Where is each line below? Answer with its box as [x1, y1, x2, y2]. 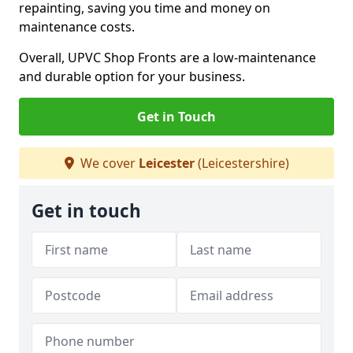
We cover [76, 154, 139, 172]
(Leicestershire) [194, 154, 289, 172]
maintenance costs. [19, 18, 135, 35]
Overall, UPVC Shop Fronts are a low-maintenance [19, 49, 316, 66]
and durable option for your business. [19, 68, 245, 85]
